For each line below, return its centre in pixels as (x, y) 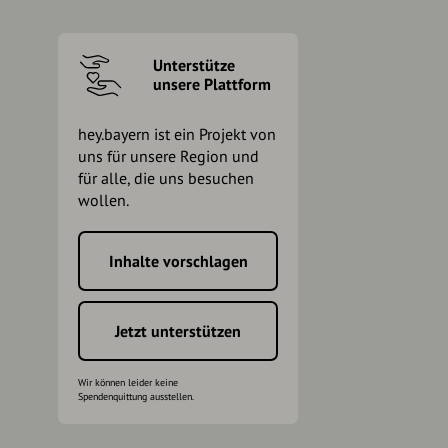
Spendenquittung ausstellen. (136, 396)
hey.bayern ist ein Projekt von (177, 133)
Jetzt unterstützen (178, 330)
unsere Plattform (212, 84)
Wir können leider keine (128, 382)
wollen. (103, 199)
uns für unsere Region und (168, 155)
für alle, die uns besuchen (166, 177)
